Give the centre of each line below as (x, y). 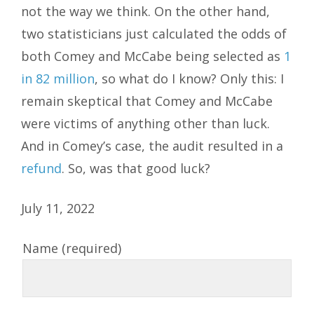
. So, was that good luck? (136, 169)
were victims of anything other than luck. (145, 124)
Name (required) (72, 248)
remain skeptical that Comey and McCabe (147, 101)
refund (41, 169)
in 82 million (58, 79)
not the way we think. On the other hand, (145, 12)
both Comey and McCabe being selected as (152, 56)
